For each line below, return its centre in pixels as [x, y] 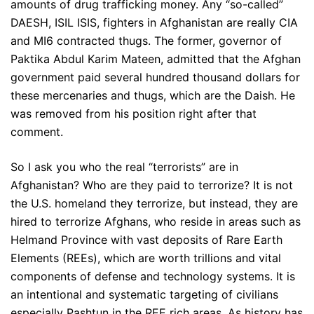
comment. [37, 132]
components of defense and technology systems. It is [153, 277]
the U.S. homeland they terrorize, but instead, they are [154, 204]
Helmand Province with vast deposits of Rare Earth [146, 240]
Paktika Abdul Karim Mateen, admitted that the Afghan [156, 59]
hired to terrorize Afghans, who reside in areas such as [156, 222]
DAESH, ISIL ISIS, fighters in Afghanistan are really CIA [154, 23]
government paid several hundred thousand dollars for [155, 77]
